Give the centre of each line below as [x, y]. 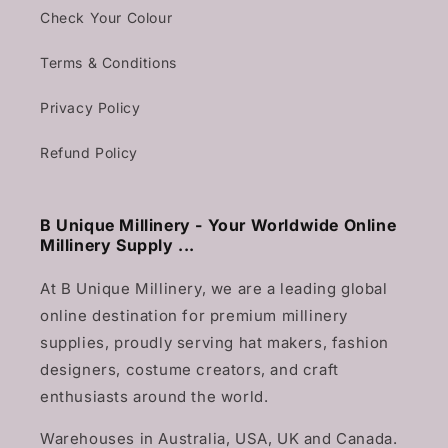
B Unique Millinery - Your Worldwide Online [218, 225]
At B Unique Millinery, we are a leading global [214, 289]
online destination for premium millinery [194, 316]
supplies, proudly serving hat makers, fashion [215, 343]
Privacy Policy [90, 108]
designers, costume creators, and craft [189, 370]
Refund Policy [89, 153]
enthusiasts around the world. [154, 397]
